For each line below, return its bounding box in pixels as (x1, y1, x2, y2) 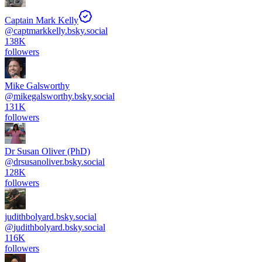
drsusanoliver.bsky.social (13, 157, 105, 167)
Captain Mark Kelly (5, 15, 78, 26)
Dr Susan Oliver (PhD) (5, 146, 90, 157)
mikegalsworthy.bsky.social (13, 91, 115, 102)
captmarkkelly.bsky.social (13, 26, 108, 36)
